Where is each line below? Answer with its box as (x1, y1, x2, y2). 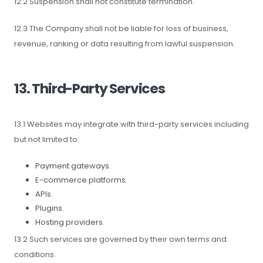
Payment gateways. (35, 160, 111, 171)
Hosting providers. (35, 217, 104, 228)
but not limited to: (14, 134, 79, 145)
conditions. (14, 249, 56, 260)
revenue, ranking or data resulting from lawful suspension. (14, 38, 235, 49)
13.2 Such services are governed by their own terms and (14, 234, 227, 245)
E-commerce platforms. (35, 174, 127, 186)
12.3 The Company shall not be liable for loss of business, (14, 23, 228, 34)
